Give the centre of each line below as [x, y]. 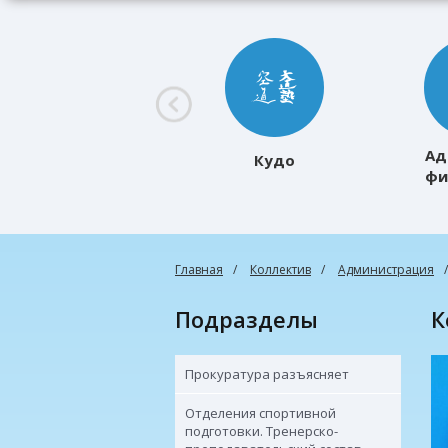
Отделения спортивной [260, 413]
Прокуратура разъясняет [267, 374]
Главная [199, 269]
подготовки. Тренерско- [261, 431]
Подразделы [254, 319]
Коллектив [280, 269]
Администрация [386, 269]
